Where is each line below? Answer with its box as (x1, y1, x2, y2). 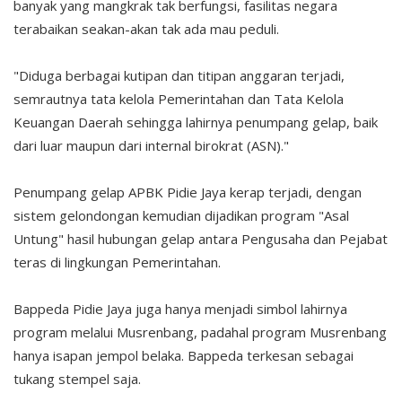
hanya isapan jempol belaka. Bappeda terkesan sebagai (13, 345, 354, 364)
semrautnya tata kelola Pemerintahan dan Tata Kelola (13, 89, 344, 108)
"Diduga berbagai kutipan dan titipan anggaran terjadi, (13, 66, 345, 84)
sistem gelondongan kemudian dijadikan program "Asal (13, 205, 349, 224)
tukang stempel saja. (13, 369, 141, 388)
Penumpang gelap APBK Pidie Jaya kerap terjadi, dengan (13, 182, 362, 201)
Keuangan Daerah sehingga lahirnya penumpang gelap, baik (13, 112, 378, 131)
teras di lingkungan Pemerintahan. (13, 252, 221, 271)
